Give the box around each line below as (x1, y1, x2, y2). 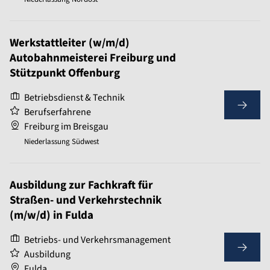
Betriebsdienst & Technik (24, 91, 125, 105)
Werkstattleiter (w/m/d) (10, 35, 130, 52)
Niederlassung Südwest (24, 136, 99, 148)
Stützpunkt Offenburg (10, 65, 120, 82)
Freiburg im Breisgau (24, 120, 108, 134)
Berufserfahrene (24, 105, 91, 119)
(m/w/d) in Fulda (10, 207, 93, 224)
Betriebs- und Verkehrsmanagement (24, 233, 171, 247)
